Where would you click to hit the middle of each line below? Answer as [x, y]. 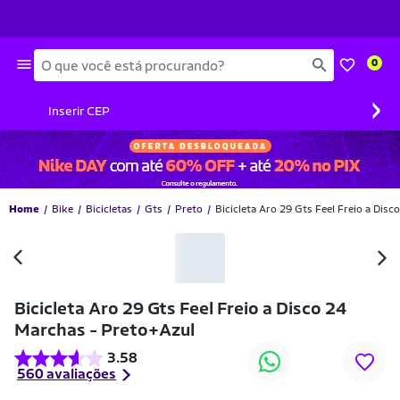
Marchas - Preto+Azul [104, 329]
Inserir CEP [79, 111]
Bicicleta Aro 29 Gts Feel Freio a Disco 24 [180, 308]
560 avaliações [67, 374]
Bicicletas [109, 208]
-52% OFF [200, 217]
